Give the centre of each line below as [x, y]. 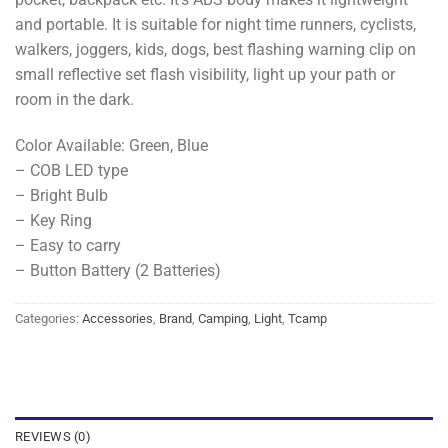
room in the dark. [74, 99]
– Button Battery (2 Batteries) [118, 270]
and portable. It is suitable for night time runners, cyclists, [215, 24]
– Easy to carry [68, 245]
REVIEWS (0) [53, 437]
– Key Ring [53, 220]
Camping [223, 319]
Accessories [117, 319]
